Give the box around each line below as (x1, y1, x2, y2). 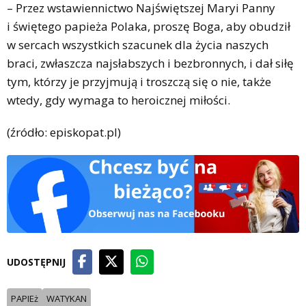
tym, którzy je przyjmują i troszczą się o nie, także (7, 74, 271, 90)
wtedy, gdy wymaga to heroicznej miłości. (7, 92, 230, 109)
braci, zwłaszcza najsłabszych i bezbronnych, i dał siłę (7, 55, 294, 72)
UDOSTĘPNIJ (7, 255, 66, 269)
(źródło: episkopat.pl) (7, 124, 121, 141)
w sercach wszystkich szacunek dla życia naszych (7, 37, 268, 53)
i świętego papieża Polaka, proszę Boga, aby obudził (7, 18, 290, 35)
